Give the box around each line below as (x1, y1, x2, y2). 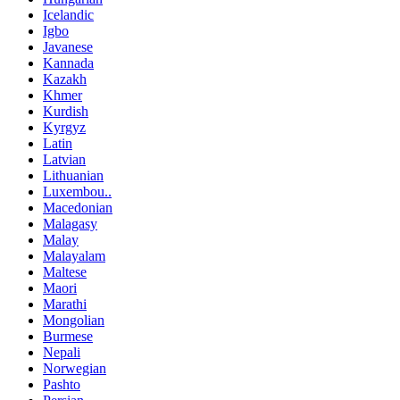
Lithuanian (43, 168, 104, 184)
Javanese (43, 39, 93, 55)
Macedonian (43, 200, 112, 216)
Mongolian (43, 312, 104, 329)
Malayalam (43, 248, 105, 264)
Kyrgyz (43, 120, 86, 136)
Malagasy (43, 216, 97, 232)
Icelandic (43, 7, 94, 23)
